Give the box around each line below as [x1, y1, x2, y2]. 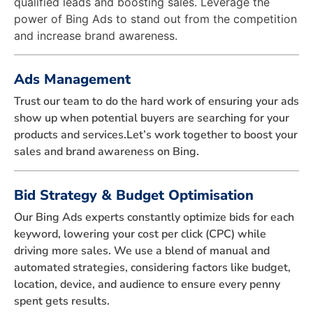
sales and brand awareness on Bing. [14, 143, 199, 159]
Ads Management [14, 69, 131, 89]
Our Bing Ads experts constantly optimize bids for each [14, 209, 294, 225]
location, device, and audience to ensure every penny [14, 276, 280, 292]
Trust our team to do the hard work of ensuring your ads [14, 93, 299, 109]
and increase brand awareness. [14, 28, 177, 43]
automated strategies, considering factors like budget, [14, 259, 291, 275]
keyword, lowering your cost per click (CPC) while [14, 226, 266, 242]
